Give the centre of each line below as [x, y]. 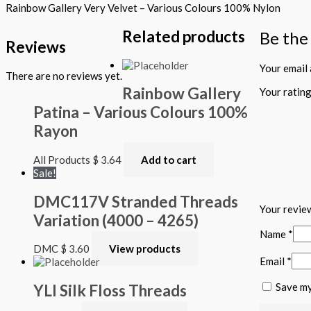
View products [145, 249]
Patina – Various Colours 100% [141, 112]
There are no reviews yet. [64, 75]
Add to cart [169, 159]
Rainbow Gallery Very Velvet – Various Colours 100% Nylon [143, 8]
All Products [63, 159]
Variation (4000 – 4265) [116, 220]
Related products [184, 36]
